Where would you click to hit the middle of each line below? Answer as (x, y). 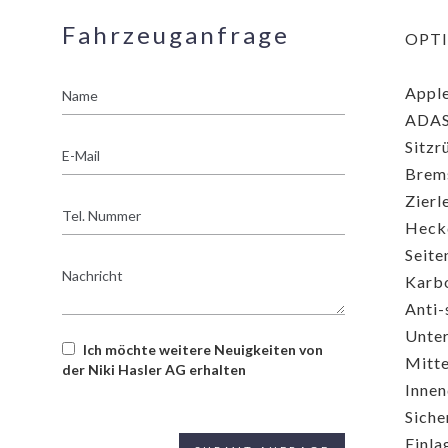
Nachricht (94, 266)
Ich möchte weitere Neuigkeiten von (203, 349)
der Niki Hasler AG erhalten (154, 369)
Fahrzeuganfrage (176, 34)
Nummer (89, 226)
